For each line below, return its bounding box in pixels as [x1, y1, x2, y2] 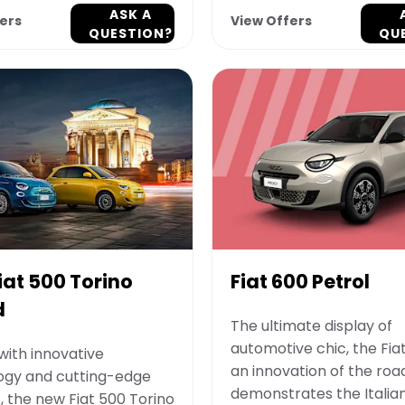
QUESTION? [88, 24, 173, 43]
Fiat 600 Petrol [231, 268, 370, 295]
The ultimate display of [231, 315, 392, 336]
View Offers [231, 12, 312, 31]
